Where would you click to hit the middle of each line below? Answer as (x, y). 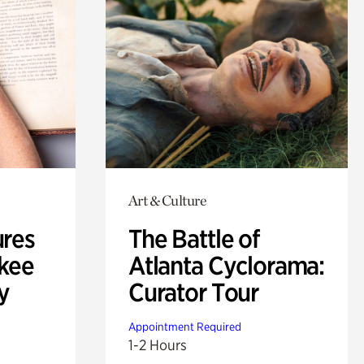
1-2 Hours (157, 344)
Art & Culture (167, 200)
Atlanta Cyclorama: (226, 265)
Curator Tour (193, 292)
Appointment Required (184, 326)
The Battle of (193, 238)
